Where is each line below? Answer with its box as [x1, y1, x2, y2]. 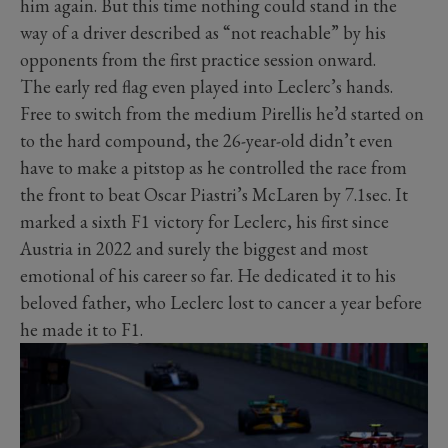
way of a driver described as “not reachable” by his [20, 20, 386, 44]
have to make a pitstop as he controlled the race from [20, 155, 407, 179]
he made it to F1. [20, 317, 143, 341]
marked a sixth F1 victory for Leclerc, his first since [20, 209, 389, 233]
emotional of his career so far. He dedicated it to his [20, 263, 396, 287]
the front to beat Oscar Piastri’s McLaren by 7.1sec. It [20, 182, 408, 206]
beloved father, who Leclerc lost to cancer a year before [20, 290, 422, 314]
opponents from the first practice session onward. [20, 47, 376, 71]
